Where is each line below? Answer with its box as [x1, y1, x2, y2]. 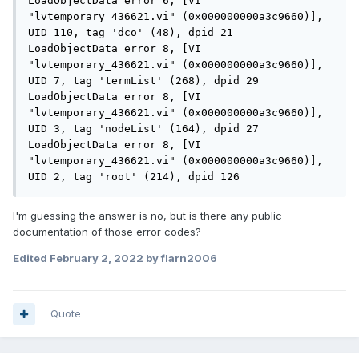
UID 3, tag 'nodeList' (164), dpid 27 [28, 123, 259, 135]
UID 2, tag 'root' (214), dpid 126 [28, 171, 240, 184]
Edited [13, 252, 50, 265]
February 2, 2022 [50, 252, 143, 265]
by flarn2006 [143, 252, 217, 265]
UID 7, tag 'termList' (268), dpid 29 [28, 75, 259, 87]
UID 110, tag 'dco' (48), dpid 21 [28, 26, 233, 39]
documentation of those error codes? [13, 225, 201, 239]
